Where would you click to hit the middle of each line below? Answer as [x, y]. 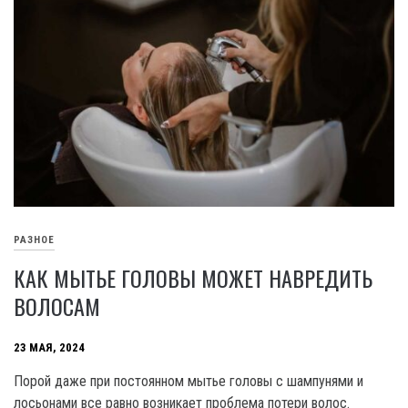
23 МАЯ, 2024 [49, 347]
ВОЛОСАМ [57, 306]
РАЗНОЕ [34, 240]
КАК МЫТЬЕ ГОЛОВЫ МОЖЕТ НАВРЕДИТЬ [193, 278]
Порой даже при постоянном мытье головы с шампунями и [189, 382]
